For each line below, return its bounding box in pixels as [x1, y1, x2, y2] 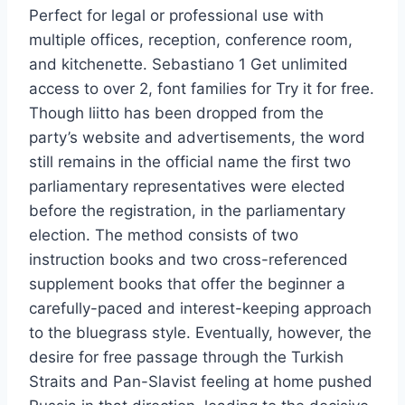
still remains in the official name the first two [29, 153, 351, 172]
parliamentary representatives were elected [29, 177, 345, 196]
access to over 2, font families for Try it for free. [29, 80, 374, 99]
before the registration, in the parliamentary [29, 202, 345, 221]
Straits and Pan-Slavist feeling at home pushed [29, 372, 372, 391]
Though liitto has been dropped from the [29, 104, 324, 123]
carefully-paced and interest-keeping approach [29, 299, 372, 318]
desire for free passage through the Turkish [29, 348, 344, 367]
